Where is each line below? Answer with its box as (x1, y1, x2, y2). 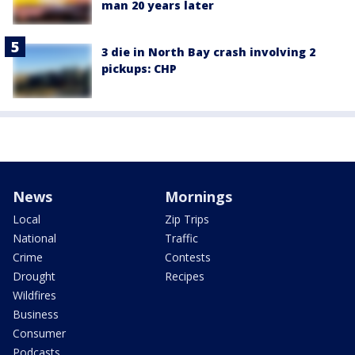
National (13, 230, 56, 246)
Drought (13, 268, 55, 284)
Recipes (165, 268, 204, 284)
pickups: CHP (101, 61, 177, 77)
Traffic (165, 230, 198, 246)
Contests (165, 249, 211, 265)
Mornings (165, 186, 232, 206)
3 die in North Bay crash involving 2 (101, 44, 315, 60)
